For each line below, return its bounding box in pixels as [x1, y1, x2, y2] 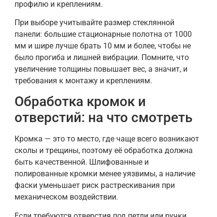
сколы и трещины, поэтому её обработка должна [15, 146, 193, 155]
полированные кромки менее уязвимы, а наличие [15, 169, 195, 179]
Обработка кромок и [15, 93, 146, 110]
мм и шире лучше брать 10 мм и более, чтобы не [15, 41, 191, 50]
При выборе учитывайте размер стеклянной [15, 17, 174, 27]
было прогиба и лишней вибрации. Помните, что [15, 52, 189, 62]
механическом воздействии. [15, 192, 118, 202]
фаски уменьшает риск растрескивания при [15, 181, 175, 190]
